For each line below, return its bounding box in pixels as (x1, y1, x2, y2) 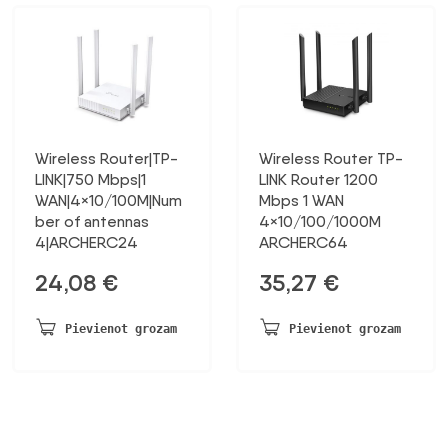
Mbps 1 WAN (259, 191, 344, 211)
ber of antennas (35, 212, 149, 232)
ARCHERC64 (259, 233, 348, 253)
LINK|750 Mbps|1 (35, 170, 146, 190)
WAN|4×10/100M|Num (35, 191, 182, 211)
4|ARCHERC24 (35, 233, 138, 253)
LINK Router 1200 (259, 170, 378, 190)
